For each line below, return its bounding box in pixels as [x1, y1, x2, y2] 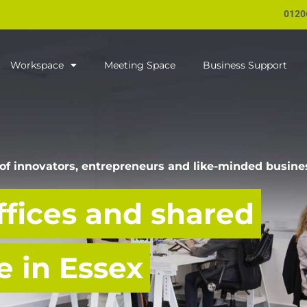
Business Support [202, 59, 287, 71]
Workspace [10, 59, 64, 71]
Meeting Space [103, 59, 175, 71]
